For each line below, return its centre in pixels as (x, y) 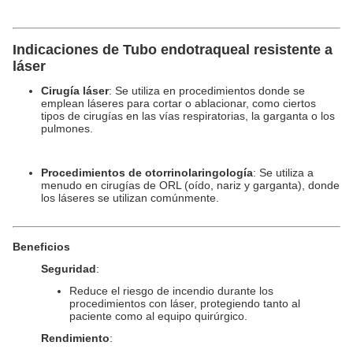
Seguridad (69, 269)
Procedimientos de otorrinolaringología (147, 173)
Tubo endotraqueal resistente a (228, 50)
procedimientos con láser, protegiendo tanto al (185, 303)
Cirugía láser (75, 91)
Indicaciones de (68, 50)
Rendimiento (75, 338)
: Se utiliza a (283, 173)
